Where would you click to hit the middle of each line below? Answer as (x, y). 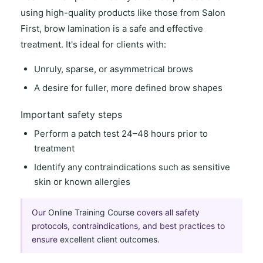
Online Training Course (92, 212)
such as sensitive (193, 167)
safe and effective (166, 29)
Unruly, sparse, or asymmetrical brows (113, 69)
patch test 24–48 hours (126, 134)
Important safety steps (72, 114)
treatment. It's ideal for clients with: (94, 45)
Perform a (56, 134)
